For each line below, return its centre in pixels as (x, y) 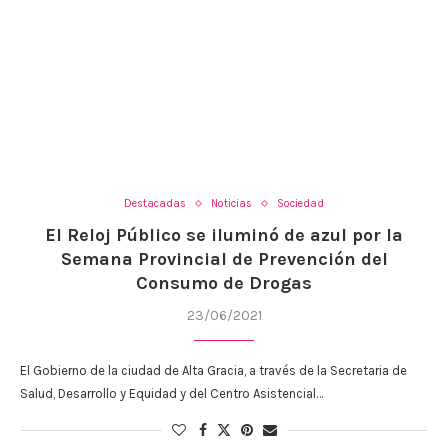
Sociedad (300, 204)
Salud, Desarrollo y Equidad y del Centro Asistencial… (171, 394)
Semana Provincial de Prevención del (224, 259)
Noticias (231, 204)
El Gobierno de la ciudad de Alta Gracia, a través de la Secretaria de (213, 371)
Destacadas (155, 204)
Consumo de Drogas (224, 283)
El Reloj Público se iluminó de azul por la (224, 235)
